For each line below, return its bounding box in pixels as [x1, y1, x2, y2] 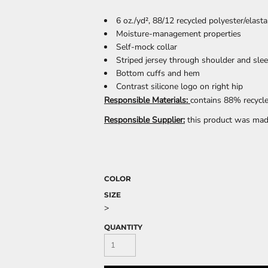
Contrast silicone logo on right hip [116, 81, 243, 92]
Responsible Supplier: [104, 114, 185, 126]
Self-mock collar [116, 41, 177, 53]
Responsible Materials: [104, 95, 190, 106]
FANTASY [118, 166, 154, 176]
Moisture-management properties [116, 28, 241, 39]
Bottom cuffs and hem [116, 68, 200, 79]
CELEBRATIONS [8, 48, 68, 58]
